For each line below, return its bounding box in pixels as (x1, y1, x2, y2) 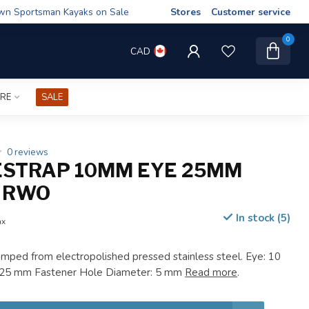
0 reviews (7, 146, 49, 159)
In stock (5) (232, 211, 290, 225)
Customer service (211, 5, 290, 19)
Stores (170, 5, 201, 19)
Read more (185, 266, 238, 279)
